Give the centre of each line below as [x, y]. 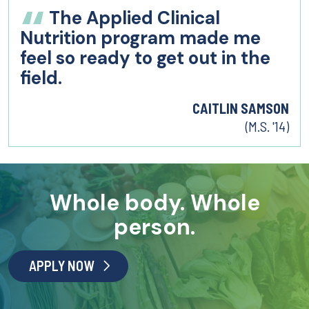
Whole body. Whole [154, 202]
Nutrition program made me [140, 38]
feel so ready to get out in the [145, 58]
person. [154, 227]
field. [41, 78]
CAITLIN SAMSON [241, 108]
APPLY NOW [61, 265]
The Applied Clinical [132, 18]
